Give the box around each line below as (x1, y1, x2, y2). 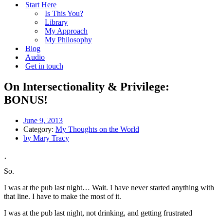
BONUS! (4, 93, 48, 106)
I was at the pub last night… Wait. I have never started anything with (4, 183, 214, 192)
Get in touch (25, 62, 63, 70)
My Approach (45, 27, 88, 35)
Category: (23, 125, 54, 133)
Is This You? (45, 9, 83, 18)
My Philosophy (45, 36, 92, 44)
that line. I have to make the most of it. (4, 192, 121, 200)
